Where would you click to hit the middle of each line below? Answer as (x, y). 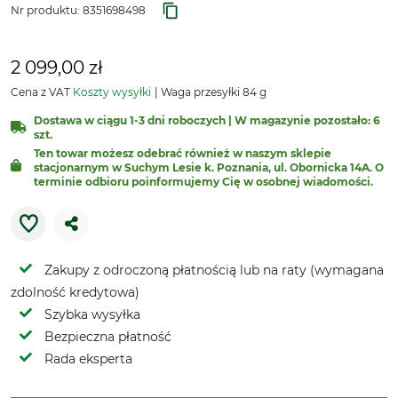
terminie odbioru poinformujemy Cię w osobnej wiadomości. (203, 182)
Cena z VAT (42, 92)
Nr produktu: (47, 10)
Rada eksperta (88, 359)
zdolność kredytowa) (75, 292)
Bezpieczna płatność (108, 337)
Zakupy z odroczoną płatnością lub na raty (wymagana (214, 270)
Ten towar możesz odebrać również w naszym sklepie (183, 153)
